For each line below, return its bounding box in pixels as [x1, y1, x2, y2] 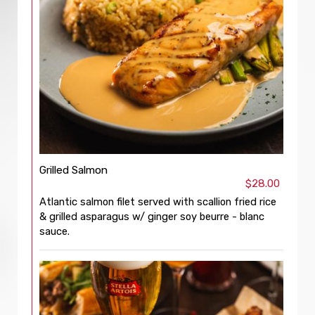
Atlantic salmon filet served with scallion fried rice [39, 195, 276, 208]
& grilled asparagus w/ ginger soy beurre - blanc [39, 210, 264, 223]
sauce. [39, 225, 70, 238]
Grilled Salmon [39, 164, 108, 176]
